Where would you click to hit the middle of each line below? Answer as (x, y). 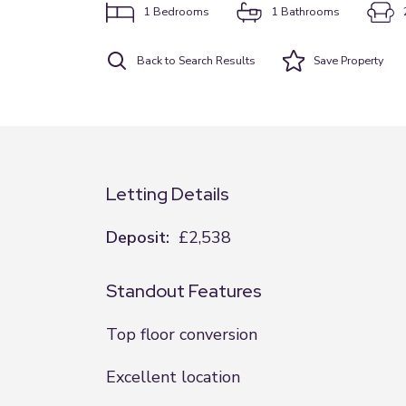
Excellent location (173, 377)
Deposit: (138, 237)
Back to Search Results (196, 60)
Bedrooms (181, 11)
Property (361, 60)
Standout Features (184, 291)
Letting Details (168, 194)
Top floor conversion (182, 334)
